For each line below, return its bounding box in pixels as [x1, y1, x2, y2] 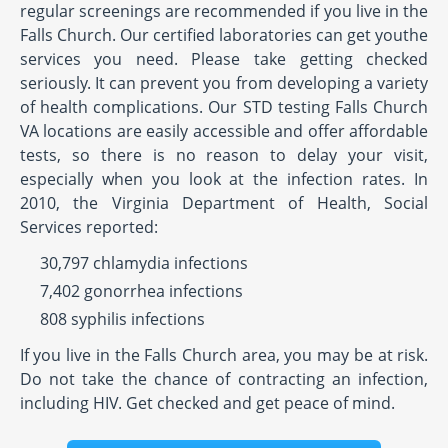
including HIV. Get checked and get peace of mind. [19, 392, 395, 415]
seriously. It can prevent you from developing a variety [19, 72, 429, 95]
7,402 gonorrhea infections [39, 280, 243, 303]
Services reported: [19, 216, 158, 239]
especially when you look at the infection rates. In [19, 168, 429, 191]
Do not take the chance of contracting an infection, [19, 368, 429, 391]
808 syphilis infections [39, 308, 205, 331]
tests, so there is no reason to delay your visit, [19, 144, 429, 167]
